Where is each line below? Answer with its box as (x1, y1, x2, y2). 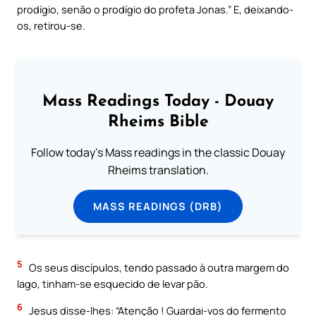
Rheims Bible (107, 114, 209, 130)
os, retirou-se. (17, 18, 85, 33)
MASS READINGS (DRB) (93, 198, 223, 213)
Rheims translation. (107, 162, 209, 178)
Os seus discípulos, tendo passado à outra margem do (27, 260, 289, 275)
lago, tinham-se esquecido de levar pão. (17, 276, 208, 291)
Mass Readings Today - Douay (42, 93, 274, 110)
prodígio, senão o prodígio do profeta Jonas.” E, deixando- (17, 2, 293, 17)
